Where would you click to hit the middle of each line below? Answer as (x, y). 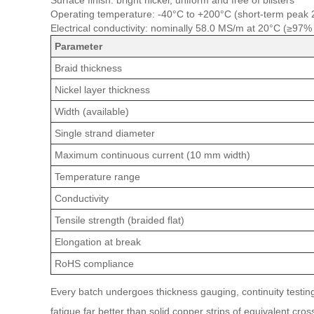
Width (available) (92, 111)
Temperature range (97, 177)
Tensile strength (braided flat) (120, 220)
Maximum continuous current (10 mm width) (152, 155)
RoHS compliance (94, 264)
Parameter (78, 46)
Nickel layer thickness (102, 90)
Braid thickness (88, 68)
